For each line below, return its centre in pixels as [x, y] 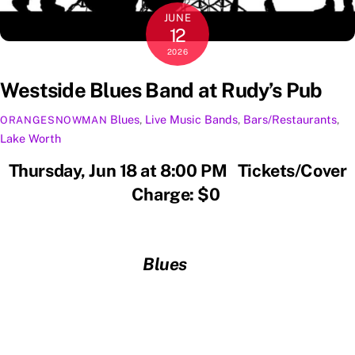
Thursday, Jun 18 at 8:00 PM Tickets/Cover [177, 171]
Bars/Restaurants [290, 119]
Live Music [174, 119]
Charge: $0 [177, 195]
